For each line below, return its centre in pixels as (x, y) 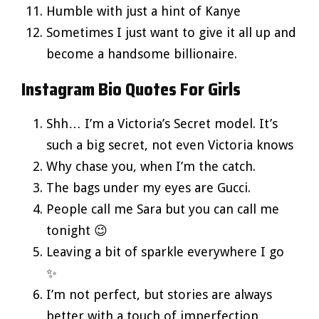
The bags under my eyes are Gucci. (148, 187)
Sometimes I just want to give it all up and (171, 32)
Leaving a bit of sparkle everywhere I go (165, 251)
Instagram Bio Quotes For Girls (131, 89)
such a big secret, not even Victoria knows (170, 145)
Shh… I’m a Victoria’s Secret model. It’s (162, 123)
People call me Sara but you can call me (163, 209)
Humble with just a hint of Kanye (143, 11)
